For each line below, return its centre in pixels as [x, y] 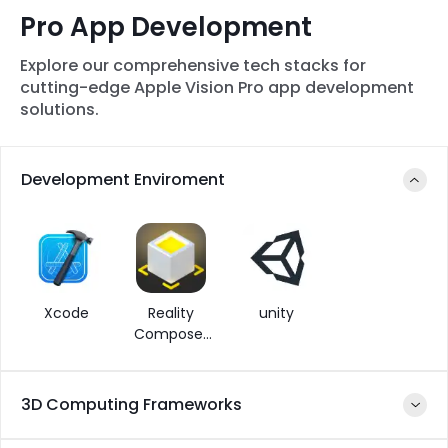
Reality [171, 313]
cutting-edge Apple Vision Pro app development [217, 87]
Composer [171, 334]
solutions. [59, 109]
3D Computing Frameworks [131, 405]
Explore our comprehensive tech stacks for [193, 65]
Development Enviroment [123, 180]
